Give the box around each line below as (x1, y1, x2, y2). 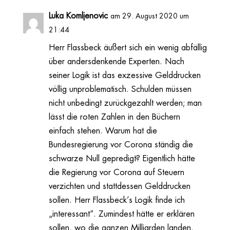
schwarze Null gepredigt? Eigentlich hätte (48, 154, 195, 163)
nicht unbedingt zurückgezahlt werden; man (48, 99, 202, 107)
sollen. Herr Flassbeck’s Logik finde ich (48, 196, 185, 204)
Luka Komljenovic (48, 11, 108, 20)
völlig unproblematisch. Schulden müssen (48, 85, 191, 93)
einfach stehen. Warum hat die (48, 126, 157, 135)
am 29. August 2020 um (110, 12, 189, 20)
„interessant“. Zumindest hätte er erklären (48, 209, 195, 218)
